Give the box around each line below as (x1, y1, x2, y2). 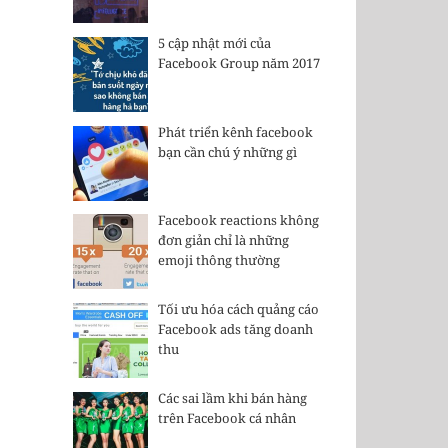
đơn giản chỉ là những (157, 231, 289, 250)
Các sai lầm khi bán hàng (157, 388, 307, 407)
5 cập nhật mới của (157, 34, 271, 53)
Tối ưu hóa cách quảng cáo (157, 300, 319, 319)
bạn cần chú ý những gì (157, 142, 297, 161)
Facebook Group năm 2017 (157, 54, 320, 73)
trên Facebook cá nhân (157, 408, 296, 427)
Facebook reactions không (157, 211, 319, 230)
